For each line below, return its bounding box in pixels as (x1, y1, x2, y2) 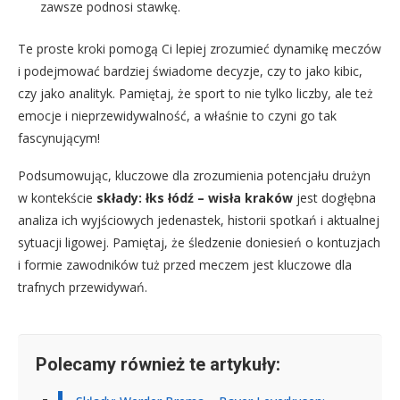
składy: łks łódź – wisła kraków (96, 188, 293, 206)
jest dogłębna (293, 188, 376, 206)
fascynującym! (18, 129, 100, 146)
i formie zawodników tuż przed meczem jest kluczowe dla (18, 255, 352, 273)
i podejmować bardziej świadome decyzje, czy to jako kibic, (18, 62, 362, 79)
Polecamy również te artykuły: (36, 353, 280, 375)
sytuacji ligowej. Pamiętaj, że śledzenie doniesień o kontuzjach (18, 233, 380, 251)
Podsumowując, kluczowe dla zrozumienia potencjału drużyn (18, 166, 371, 184)
